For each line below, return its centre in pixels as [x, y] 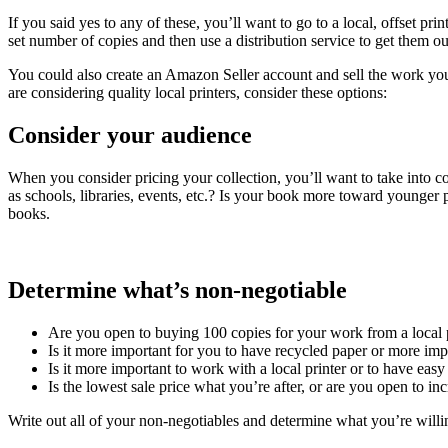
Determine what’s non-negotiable [177, 290]
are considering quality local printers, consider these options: [197, 93]
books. [29, 214]
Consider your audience [130, 135]
